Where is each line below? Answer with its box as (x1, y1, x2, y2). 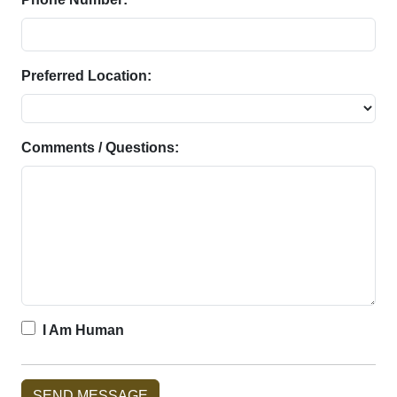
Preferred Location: (21, 67, 152, 83)
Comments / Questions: (21, 139, 179, 155)
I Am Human (43, 322, 124, 338)
